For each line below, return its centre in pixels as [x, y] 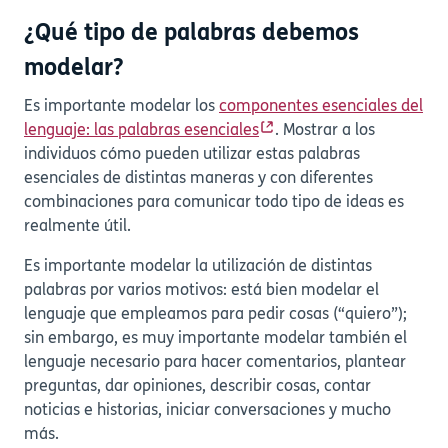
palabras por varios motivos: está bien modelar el [201, 290]
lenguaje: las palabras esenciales [141, 130]
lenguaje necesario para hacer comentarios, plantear [215, 362]
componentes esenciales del [321, 106]
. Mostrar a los [325, 130]
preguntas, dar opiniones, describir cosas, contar [197, 386]
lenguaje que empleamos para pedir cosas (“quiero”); [215, 314]
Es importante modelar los [121, 106]
